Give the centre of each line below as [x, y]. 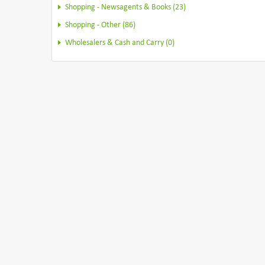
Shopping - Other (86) [100, 25]
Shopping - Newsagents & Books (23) [125, 7]
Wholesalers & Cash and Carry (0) [120, 43]
